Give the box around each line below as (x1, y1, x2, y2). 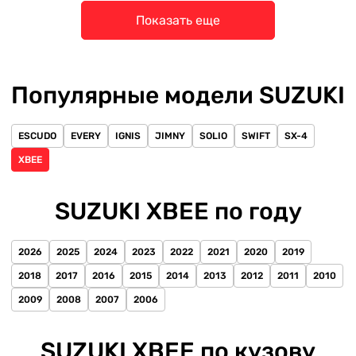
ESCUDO (18, 130, 56, 141)
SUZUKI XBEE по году (54, 197, 302, 226)
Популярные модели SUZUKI (11, 81, 345, 110)
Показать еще (136, 13, 220, 28)
